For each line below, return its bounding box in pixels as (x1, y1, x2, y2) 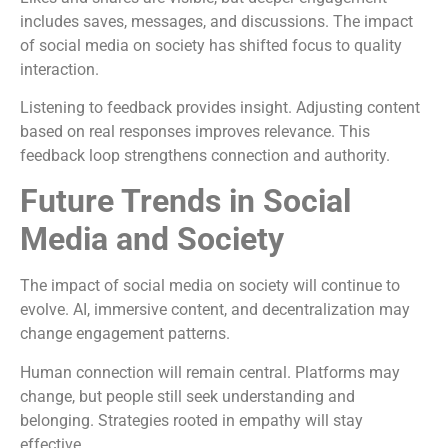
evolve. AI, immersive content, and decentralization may (20, 300, 410, 320)
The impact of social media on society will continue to (20, 276, 400, 296)
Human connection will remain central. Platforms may (20, 362, 400, 382)
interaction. (20, 59, 99, 79)
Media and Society (20, 220, 284, 259)
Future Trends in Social (20, 182, 351, 221)
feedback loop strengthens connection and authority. (20, 146, 390, 166)
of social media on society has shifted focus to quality (20, 35, 402, 55)
